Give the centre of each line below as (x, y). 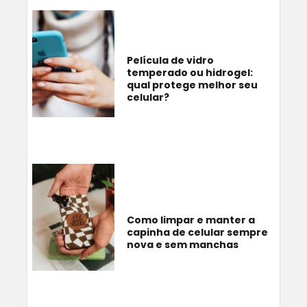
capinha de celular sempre (197, 232)
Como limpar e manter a (191, 220)
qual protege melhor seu (192, 85)
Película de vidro (170, 60)
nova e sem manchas (183, 244)
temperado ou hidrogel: (190, 72)
